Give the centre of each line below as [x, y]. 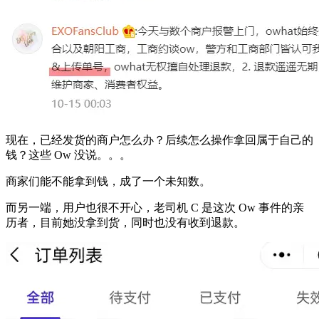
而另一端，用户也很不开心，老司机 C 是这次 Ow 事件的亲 [155, 207]
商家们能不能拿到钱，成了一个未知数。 [108, 181]
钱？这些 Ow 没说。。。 [68, 155]
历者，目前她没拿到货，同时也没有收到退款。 [125, 222]
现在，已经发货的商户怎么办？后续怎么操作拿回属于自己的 [159, 140]
